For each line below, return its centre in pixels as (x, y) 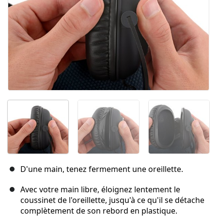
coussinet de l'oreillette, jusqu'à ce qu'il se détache (112, 200)
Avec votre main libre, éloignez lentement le (100, 190)
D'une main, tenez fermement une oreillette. (102, 169)
